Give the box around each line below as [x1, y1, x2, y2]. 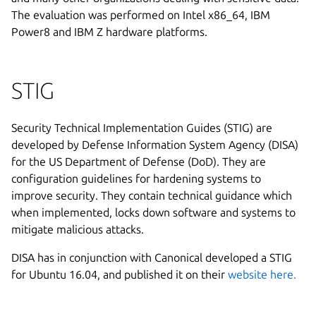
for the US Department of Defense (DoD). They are [11, 154, 266, 168]
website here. [228, 267, 296, 281]
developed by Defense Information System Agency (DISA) [11, 138, 298, 151]
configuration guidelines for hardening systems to [11, 171, 261, 185]
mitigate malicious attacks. [11, 222, 144, 236]
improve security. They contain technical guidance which [11, 188, 292, 202]
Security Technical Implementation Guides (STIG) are [11, 121, 272, 134]
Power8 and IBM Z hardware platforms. [11, 25, 207, 38]
